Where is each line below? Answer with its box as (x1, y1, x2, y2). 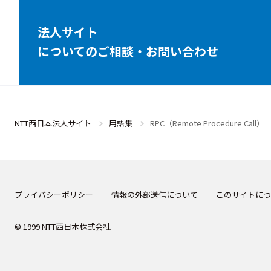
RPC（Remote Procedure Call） (150, 117, 264, 129)
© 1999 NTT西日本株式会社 (15, 220, 111, 232)
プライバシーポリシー (15, 188, 93, 200)
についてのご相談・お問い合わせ (38, 42, 218, 60)
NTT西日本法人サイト (15, 117, 91, 129)
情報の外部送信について (111, 188, 198, 200)
